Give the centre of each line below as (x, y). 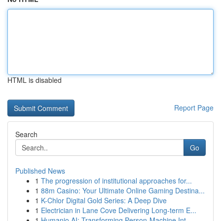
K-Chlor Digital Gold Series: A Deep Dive (104, 200)
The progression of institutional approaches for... (116, 181)
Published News (40, 171)
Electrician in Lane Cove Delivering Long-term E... (119, 210)
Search (26, 134)
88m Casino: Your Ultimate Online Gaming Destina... (123, 190)
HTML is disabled (35, 80)
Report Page (194, 108)
